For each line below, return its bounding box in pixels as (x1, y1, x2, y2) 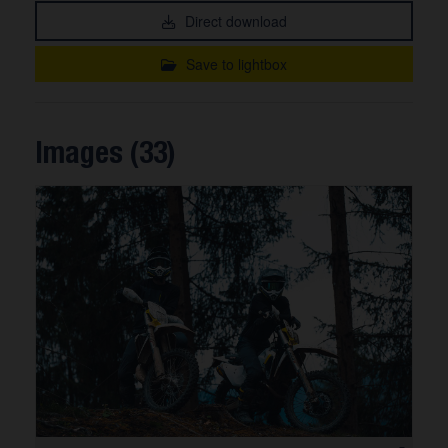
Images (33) (35, 133, 176, 170)
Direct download (180, 10, 287, 31)
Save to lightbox (182, 53, 287, 74)
